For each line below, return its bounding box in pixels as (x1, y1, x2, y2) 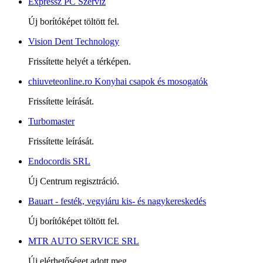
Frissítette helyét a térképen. (28, 56, 131, 66)
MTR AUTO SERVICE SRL (28, 235, 139, 246)
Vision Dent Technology (28, 36, 119, 46)
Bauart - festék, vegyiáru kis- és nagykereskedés (28, 195, 206, 206)
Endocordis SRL (28, 156, 90, 166)
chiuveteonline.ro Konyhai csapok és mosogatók (28, 76, 208, 86)
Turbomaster (28, 116, 75, 126)
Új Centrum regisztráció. (28, 176, 119, 186)
